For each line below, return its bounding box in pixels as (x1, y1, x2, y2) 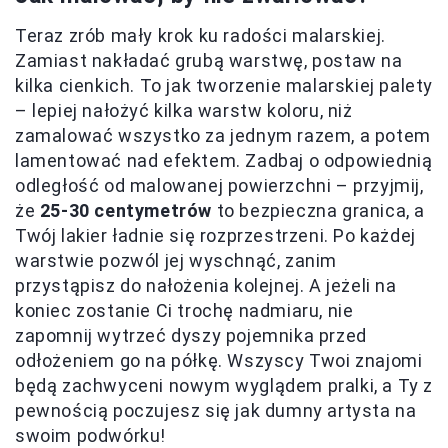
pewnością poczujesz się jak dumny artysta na (15, 399, 417, 421)
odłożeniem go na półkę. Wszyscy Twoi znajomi (15, 349, 423, 371)
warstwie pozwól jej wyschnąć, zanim (15, 249, 338, 271)
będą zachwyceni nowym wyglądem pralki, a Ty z (15, 374, 434, 396)
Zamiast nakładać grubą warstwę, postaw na (15, 49, 403, 71)
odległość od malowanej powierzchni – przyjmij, (15, 174, 424, 196)
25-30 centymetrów (39, 199, 213, 221)
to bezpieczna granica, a (212, 199, 426, 221)
